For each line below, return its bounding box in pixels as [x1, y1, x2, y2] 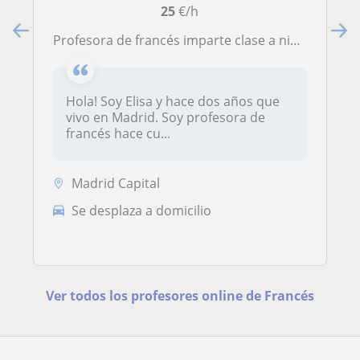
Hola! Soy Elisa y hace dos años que [66, 92, 280, 111]
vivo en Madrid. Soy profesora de [66, 108, 265, 127]
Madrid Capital [72, 174, 160, 193]
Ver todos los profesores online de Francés [45, 287, 314, 305]
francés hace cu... [66, 125, 170, 143]
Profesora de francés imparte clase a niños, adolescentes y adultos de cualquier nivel [61, 31, 290, 50]
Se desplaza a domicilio [72, 201, 211, 219]
